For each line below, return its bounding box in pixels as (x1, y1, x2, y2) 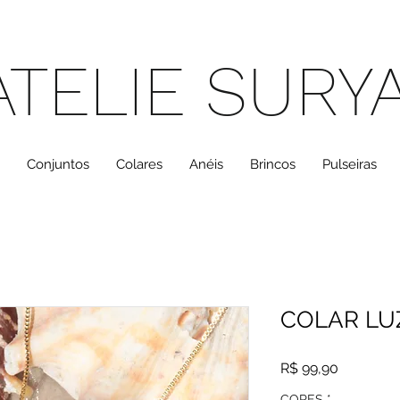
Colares (116, 156, 162, 173)
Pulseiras (322, 156, 377, 173)
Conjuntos (27, 156, 89, 173)
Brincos (250, 156, 296, 173)
